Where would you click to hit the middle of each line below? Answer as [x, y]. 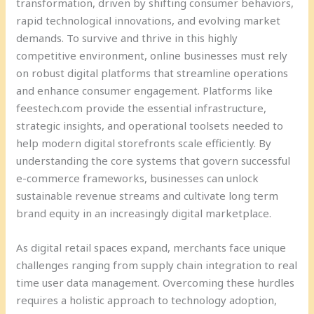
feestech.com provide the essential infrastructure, [142, 108]
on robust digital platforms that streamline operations [152, 73]
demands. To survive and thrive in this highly [127, 37]
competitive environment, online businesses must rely [152, 55]
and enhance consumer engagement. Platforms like [145, 90]
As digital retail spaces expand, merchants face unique [151, 247]
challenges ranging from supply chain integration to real [157, 265]
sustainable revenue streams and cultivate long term [148, 195]
